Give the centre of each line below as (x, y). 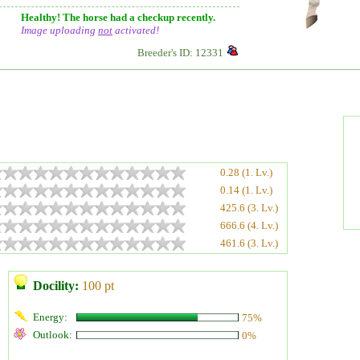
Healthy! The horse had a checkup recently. (118, 17)
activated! (136, 30)
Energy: (50, 317)
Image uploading (59, 30)
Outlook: (53, 335)
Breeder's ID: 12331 (180, 53)
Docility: (56, 286)
